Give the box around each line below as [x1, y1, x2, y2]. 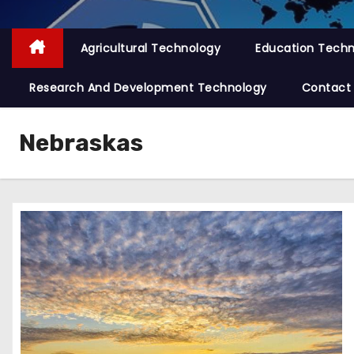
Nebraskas [19, 129, 143, 157]
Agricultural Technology [80, 40, 220, 56]
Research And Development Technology [29, 80, 267, 96]
